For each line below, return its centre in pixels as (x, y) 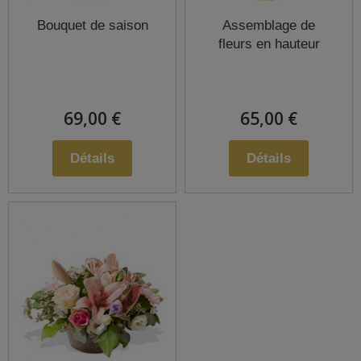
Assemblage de (269, 26)
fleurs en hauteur (269, 44)
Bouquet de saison (92, 26)
